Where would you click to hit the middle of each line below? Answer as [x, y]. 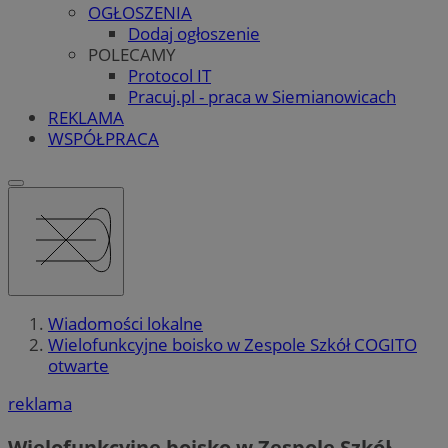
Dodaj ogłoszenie [194, 33]
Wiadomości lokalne [125, 324]
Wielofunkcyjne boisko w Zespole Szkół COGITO [232, 345]
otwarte [78, 366]
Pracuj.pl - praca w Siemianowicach [262, 96]
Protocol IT [169, 75]
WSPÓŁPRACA [103, 138]
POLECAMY [132, 54]
